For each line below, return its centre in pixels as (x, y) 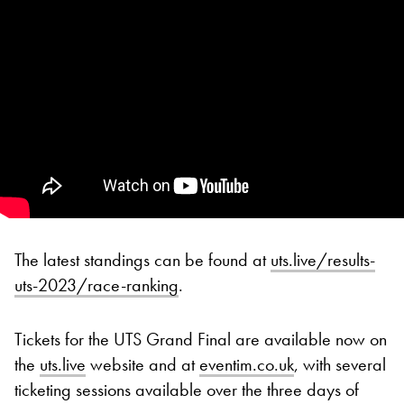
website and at (142, 364)
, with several (340, 364)
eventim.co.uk (247, 364)
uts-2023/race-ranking (96, 285)
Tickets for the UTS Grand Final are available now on (201, 339)
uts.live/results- (323, 259)
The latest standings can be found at (142, 259)
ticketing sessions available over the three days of (187, 389)
